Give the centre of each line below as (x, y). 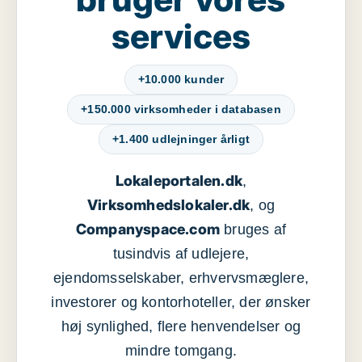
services (181, 36)
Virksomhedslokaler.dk (168, 205)
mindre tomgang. (181, 351)
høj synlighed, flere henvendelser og (181, 327)
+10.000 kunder (181, 80)
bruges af (253, 230)
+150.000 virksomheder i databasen (181, 109)
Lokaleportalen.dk (179, 181)
